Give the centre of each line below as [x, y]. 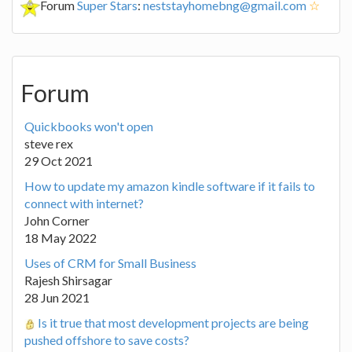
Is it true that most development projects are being [173, 323]
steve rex [49, 143]
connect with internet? [84, 203]
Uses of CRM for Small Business [110, 263]
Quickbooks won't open [89, 126]
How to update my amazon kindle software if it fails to [170, 186]
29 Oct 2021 [59, 161]
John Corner [57, 220]
